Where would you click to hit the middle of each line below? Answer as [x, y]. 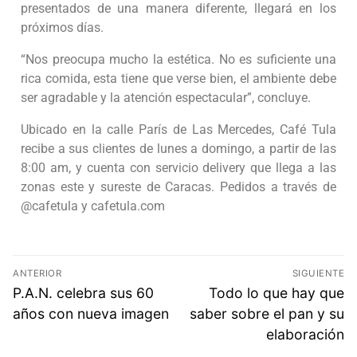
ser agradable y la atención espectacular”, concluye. [166, 98]
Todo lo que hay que [277, 292]
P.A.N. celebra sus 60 [83, 292]
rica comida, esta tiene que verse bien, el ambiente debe [178, 79]
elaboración [305, 334]
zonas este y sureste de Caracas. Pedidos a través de [178, 187]
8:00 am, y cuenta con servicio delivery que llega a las [178, 168]
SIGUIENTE [318, 273]
